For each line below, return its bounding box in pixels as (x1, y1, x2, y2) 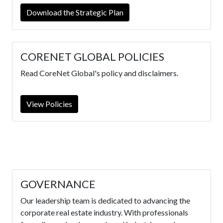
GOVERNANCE (20, 178, 96, 191)
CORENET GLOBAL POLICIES (20, 50, 164, 64)
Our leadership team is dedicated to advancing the (20, 196, 190, 206)
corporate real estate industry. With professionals (20, 208, 188, 218)
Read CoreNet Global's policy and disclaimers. (20, 68, 178, 78)
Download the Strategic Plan (26, 7, 123, 17)
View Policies (26, 99, 72, 109)
